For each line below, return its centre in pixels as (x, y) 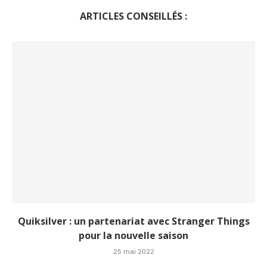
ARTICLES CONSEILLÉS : (133, 16)
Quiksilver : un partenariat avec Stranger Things (133, 221)
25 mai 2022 (133, 252)
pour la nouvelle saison (133, 236)
